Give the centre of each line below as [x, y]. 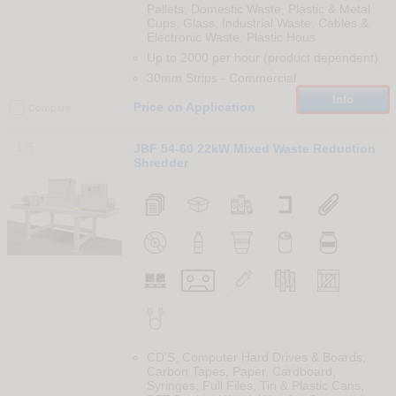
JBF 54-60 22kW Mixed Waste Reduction [254, 149]
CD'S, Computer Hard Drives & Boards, [256, 358]
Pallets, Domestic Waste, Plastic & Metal [258, 9]
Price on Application [194, 107]
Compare [49, 108]
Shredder [160, 163]
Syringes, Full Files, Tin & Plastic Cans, [255, 386]
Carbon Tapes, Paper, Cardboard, [241, 372]
